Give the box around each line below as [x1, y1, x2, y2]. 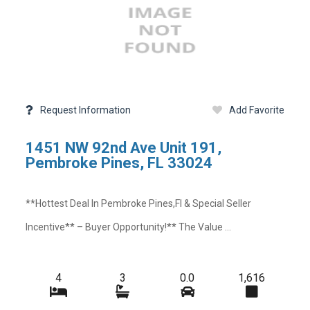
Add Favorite [228, 104, 284, 116]
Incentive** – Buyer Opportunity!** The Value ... [26, 221, 232, 232]
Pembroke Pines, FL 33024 [26, 154, 213, 172]
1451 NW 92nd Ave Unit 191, [26, 139, 222, 157]
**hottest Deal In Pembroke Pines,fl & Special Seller [26, 197, 252, 209]
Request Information [40, 104, 131, 116]
